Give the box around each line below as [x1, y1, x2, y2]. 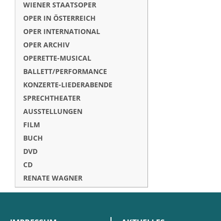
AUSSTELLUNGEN [23, 107, 82, 116]
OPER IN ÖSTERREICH [23, 13, 96, 23]
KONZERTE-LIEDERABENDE [23, 80, 112, 89]
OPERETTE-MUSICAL [23, 53, 91, 63]
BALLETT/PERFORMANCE [23, 67, 107, 76]
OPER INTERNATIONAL [23, 27, 100, 36]
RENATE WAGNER [23, 173, 82, 183]
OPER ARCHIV [23, 40, 70, 49]
